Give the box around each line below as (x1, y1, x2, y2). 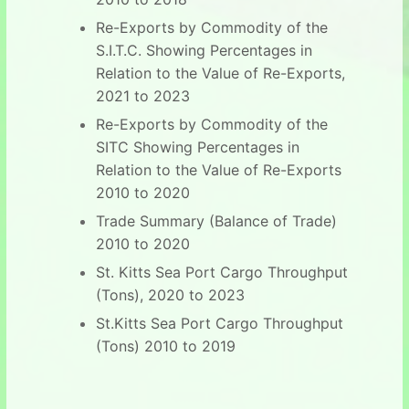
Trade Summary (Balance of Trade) (95, 211, 337, 230)
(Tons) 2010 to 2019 (95, 336, 236, 355)
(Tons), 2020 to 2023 (95, 285, 245, 304)
